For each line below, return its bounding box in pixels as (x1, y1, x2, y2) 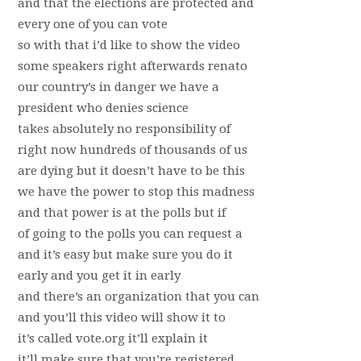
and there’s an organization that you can (17, 289, 259, 304)
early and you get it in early (17, 268, 180, 283)
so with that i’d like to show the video (17, 38, 240, 52)
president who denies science (17, 101, 189, 115)
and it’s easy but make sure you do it (17, 247, 233, 262)
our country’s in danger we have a (17, 80, 219, 94)
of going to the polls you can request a (17, 226, 243, 241)
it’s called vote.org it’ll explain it (17, 331, 208, 346)
